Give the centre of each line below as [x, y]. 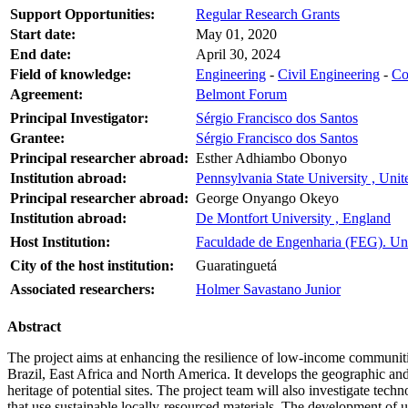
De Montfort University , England [293, 218]
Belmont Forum [241, 94]
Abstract [34, 326]
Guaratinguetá [236, 265]
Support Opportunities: [82, 14]
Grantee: [37, 138]
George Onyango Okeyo [267, 198]
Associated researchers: [82, 289]
